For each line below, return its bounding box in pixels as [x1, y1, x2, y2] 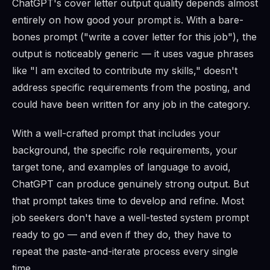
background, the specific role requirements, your [12, 144, 237, 157]
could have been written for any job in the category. [12, 98, 250, 111]
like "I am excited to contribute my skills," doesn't [12, 64, 237, 77]
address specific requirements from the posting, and [12, 81, 250, 94]
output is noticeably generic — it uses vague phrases [12, 48, 254, 60]
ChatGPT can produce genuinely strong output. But [12, 178, 249, 190]
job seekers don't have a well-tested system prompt [12, 212, 249, 224]
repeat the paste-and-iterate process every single [12, 245, 238, 258]
